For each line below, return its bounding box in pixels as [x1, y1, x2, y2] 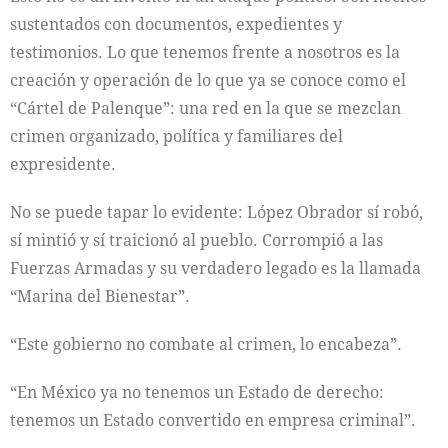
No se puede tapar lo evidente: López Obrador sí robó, [10, 200, 423, 223]
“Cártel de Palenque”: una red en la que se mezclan [10, 96, 401, 119]
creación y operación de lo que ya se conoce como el [10, 68, 406, 91]
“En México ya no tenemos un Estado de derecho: [10, 380, 384, 403]
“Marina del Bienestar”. [10, 284, 190, 307]
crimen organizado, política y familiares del [10, 124, 343, 147]
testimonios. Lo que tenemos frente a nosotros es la [10, 40, 400, 63]
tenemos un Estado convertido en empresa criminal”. [10, 408, 416, 431]
